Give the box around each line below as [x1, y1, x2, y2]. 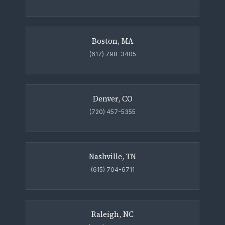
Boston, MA [91, 36, 134, 47]
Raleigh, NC [91, 209, 134, 220]
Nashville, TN [89, 151, 136, 162]
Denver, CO [92, 93, 133, 104]
